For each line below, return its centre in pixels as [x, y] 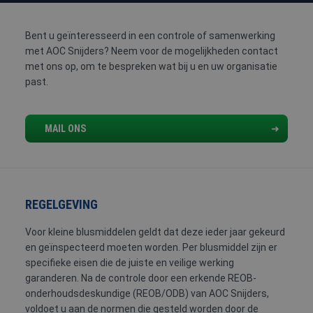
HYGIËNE [146, 51]
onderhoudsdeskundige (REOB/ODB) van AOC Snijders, [147, 293]
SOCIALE [146, 36]
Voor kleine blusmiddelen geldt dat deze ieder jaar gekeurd [155, 232]
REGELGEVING [61, 204]
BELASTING [90, 20]
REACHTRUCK [223, 36]
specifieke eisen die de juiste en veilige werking [130, 263]
